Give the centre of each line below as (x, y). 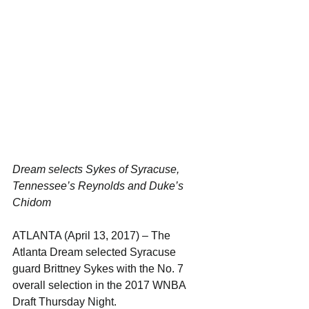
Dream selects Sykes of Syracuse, (97, 169)
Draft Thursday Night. (64, 302)
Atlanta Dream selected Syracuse (96, 252)
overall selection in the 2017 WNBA (100, 285)
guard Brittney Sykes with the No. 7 (99, 269)
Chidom (32, 202)
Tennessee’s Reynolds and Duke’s (99, 186)
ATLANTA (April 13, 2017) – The (93, 236)
